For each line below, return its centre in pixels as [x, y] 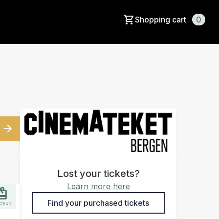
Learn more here [98, 186]
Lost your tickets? [98, 173]
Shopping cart [162, 20]
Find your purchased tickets [98, 203]
